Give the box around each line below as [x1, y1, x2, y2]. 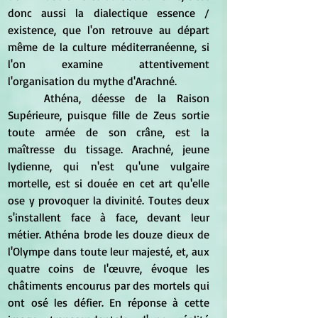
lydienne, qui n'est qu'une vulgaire [8, 158, 209, 173]
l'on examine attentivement [8, 56, 209, 71]
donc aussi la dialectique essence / [8, 5, 209, 20]
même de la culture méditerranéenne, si [8, 39, 209, 54]
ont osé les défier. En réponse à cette [8, 295, 209, 309]
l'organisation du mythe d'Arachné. [8, 73, 177, 88]
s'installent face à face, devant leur [8, 209, 209, 224]
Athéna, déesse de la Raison [8, 90, 44, 105]
